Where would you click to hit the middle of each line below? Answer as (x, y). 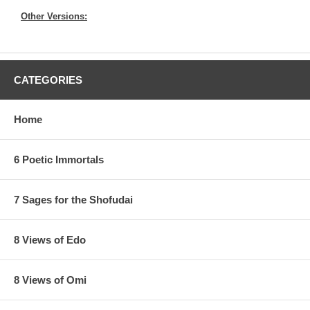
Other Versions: (54, 16)
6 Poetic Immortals (59, 159)
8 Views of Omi (50, 280)
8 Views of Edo (50, 239)
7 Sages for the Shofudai (73, 199)
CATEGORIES (48, 80)
